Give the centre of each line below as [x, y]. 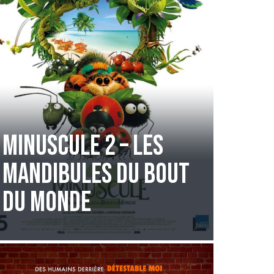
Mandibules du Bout [96, 174]
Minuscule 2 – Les [83, 146]
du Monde [46, 202]
